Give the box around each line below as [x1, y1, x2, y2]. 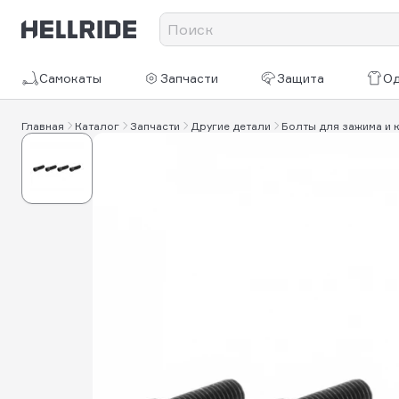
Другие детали [191, 118, 271, 133]
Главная [21, 118, 64, 133]
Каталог [75, 118, 119, 133]
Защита [277, 70, 325, 85]
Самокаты [39, 70, 102, 85]
